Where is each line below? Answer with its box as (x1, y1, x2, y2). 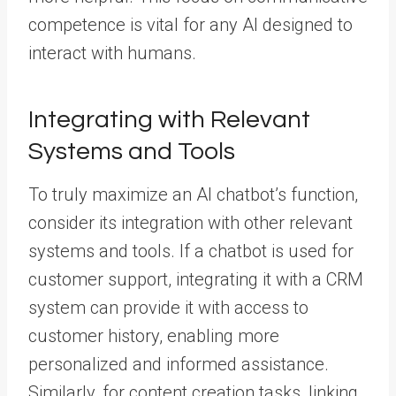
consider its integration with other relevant (28, 212, 353, 233)
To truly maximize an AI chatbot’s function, (28, 184, 358, 205)
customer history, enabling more (28, 325, 279, 346)
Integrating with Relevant (28, 107, 310, 133)
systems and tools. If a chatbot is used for (28, 240, 354, 262)
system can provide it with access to (28, 297, 308, 318)
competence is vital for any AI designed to (28, 14, 353, 35)
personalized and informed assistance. (28, 354, 329, 375)
